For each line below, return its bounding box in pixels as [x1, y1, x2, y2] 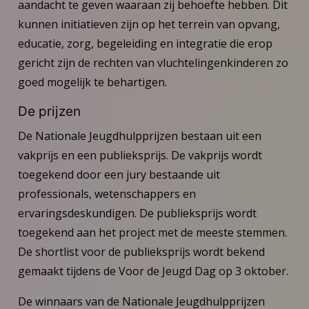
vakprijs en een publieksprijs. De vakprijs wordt [17, 147, 262, 163]
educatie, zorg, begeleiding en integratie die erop [17, 35, 272, 51]
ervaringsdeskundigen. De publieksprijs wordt [17, 205, 257, 221]
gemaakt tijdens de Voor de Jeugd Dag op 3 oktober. [17, 263, 288, 279]
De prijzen [17, 103, 81, 119]
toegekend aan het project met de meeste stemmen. [17, 224, 287, 240]
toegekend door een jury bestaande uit [17, 166, 220, 182]
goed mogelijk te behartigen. [17, 74, 167, 90]
